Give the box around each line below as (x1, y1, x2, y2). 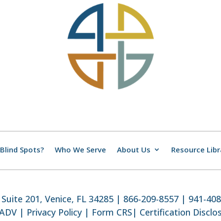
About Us (117, 145, 150, 155)
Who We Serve (55, 145, 106, 155)
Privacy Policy (27, 206, 82, 219)
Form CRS (92, 206, 132, 219)
